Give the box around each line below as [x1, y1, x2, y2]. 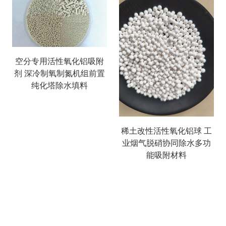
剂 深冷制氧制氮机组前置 [14, 68, 105, 79]
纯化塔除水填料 [31, 80, 88, 91]
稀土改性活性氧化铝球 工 [121, 125, 212, 137]
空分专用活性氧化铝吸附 [15, 55, 104, 67]
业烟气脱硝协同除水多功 [122, 137, 211, 149]
